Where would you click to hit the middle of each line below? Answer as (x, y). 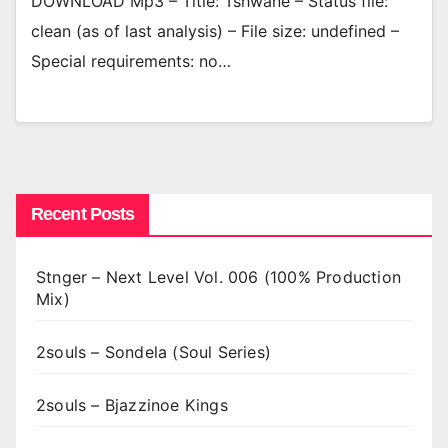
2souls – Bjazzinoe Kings (132, 404)
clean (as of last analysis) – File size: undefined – (215, 31)
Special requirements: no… (131, 61)
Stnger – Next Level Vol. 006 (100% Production (219, 276)
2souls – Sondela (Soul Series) (153, 351)
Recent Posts (83, 213)
